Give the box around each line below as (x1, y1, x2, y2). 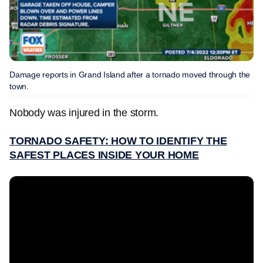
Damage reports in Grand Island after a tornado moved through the (9, 70, 250, 79)
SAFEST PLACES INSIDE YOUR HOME (9, 149, 199, 161)
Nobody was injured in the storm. (9, 107, 159, 119)
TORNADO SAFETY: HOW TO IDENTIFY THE (9, 135, 227, 147)
